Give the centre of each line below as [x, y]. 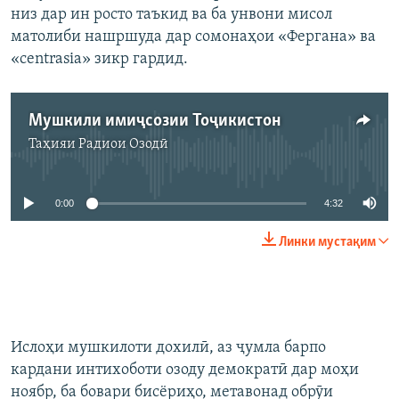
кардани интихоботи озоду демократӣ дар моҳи [185, 370]
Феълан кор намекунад [207, 155]
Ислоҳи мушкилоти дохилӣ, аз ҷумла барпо [168, 348]
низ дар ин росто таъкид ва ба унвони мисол [171, 15]
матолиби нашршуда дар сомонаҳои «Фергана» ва [193, 37]
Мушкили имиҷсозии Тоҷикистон [155, 122]
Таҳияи [53, 145]
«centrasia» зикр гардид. [99, 60]
